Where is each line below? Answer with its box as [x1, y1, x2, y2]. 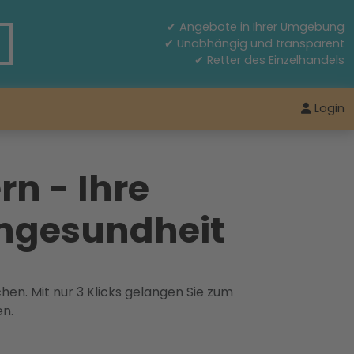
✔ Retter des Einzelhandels [194, 52, 345, 68]
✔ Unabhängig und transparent [164, 36, 345, 51]
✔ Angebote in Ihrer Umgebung [167, 19, 345, 35]
